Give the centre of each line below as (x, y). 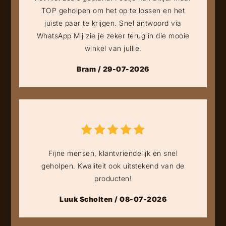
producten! (113, 178)
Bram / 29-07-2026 (113, 69)
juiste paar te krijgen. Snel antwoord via (113, 23)
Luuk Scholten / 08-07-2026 (113, 199)
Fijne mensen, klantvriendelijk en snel (113, 153)
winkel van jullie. (113, 48)
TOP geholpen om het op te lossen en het (113, 10)
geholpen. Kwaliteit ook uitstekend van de (113, 166)
